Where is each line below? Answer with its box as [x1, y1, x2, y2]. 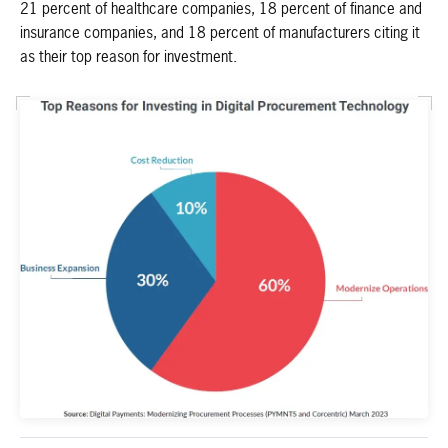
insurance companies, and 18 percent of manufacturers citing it [20, 26, 420, 42]
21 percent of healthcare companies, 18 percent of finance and [20, 2, 422, 18]
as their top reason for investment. [20, 50, 237, 66]
